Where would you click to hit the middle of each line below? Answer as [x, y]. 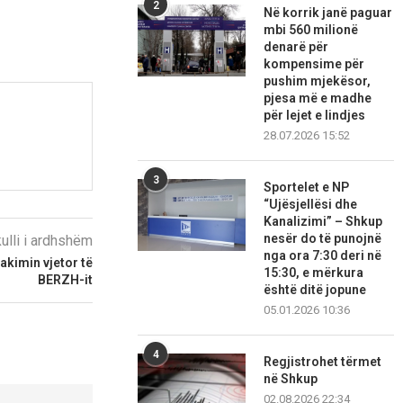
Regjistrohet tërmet [323, 362]
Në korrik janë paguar [328, 13]
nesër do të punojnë [323, 239]
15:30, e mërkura [314, 273]
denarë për [296, 47]
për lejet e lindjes [315, 116]
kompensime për [314, 64]
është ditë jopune [315, 290]
